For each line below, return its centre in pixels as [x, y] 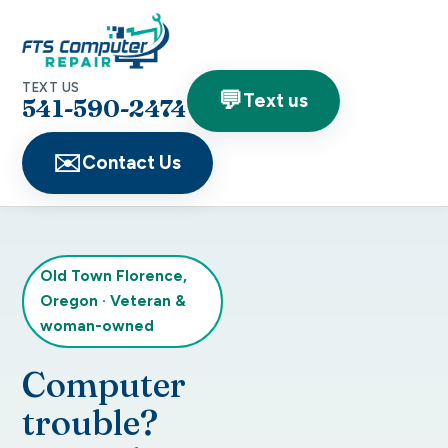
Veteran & [148, 301]
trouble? [90, 423]
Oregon [69, 301]
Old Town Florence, [113, 276]
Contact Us [132, 163]
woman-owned [97, 326]
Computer [104, 385]
